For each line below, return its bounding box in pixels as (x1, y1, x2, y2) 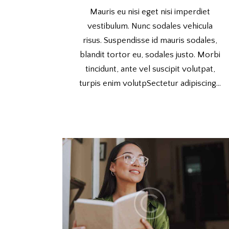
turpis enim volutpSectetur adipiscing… (79, 78, 221, 88)
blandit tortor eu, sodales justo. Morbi (80, 50, 221, 59)
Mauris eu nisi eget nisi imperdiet (90, 7, 211, 16)
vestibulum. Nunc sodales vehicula (87, 21, 213, 31)
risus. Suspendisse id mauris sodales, (83, 35, 218, 45)
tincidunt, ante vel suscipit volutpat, (85, 64, 215, 74)
